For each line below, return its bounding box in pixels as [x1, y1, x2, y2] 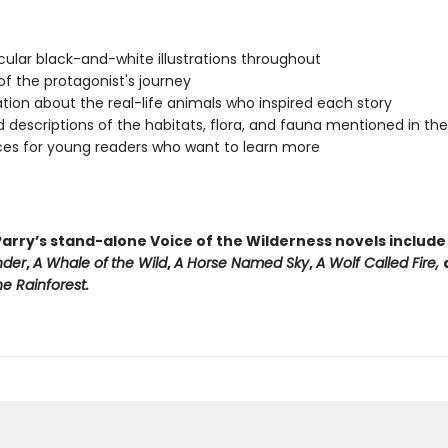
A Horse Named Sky [173, 253, 309, 273]
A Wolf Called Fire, [315, 253, 443, 273]
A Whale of [32, 253, 108, 273]
